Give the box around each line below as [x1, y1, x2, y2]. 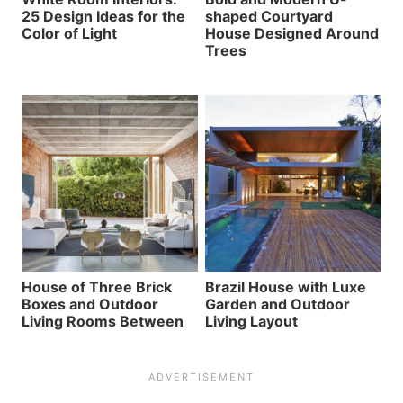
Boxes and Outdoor [22, 294, 158, 313]
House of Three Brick [22, 277, 172, 296]
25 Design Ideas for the [22, 6, 185, 25]
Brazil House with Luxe [205, 277, 366, 296]
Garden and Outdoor [205, 294, 350, 313]
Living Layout [205, 311, 298, 330]
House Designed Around [205, 23, 379, 42]
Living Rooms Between [22, 311, 184, 330]
